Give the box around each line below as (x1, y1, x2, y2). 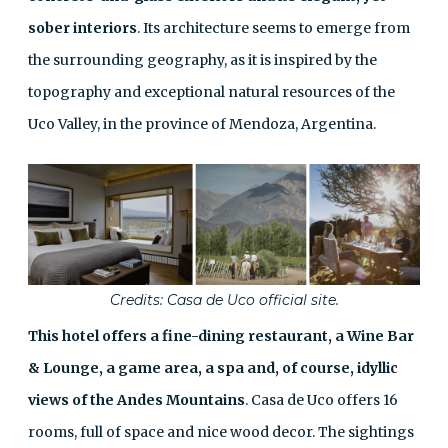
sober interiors (28, 19, 137, 38)
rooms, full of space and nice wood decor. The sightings (28, 423, 414, 442)
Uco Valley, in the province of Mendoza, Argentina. (28, 115, 376, 134)
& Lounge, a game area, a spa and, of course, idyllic (28, 359, 398, 378)
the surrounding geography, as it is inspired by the (28, 51, 377, 70)
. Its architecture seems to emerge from (137, 19, 410, 38)
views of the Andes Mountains (28, 391, 245, 410)
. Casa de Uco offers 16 (245, 391, 398, 410)
